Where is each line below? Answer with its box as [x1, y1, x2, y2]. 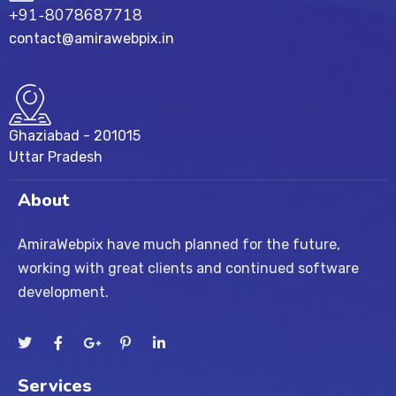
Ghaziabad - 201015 [9, 127, 141, 144]
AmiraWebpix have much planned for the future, [18, 236, 340, 253]
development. [18, 284, 109, 301]
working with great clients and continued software [18, 260, 359, 277]
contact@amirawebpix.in [9, 30, 174, 48]
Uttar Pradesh [9, 148, 103, 165]
